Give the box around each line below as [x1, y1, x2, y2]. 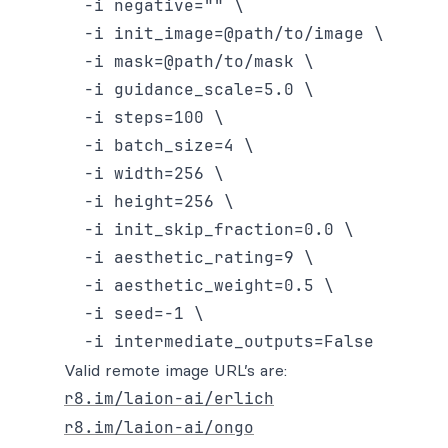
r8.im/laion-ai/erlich [64, 388, 274, 409]
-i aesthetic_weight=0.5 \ [64, 275, 334, 296]
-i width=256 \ [64, 163, 224, 184]
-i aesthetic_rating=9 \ [64, 247, 314, 268]
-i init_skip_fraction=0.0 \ [64, 219, 354, 240]
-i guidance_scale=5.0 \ [64, 79, 314, 100]
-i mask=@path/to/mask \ [64, 51, 314, 72]
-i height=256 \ [64, 191, 234, 212]
